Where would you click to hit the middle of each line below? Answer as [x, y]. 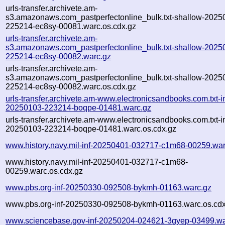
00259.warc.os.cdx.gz [44, 171]
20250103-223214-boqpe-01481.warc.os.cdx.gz [91, 129]
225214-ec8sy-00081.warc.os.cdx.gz [71, 26]
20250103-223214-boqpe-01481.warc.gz [79, 107]
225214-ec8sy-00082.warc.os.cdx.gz [71, 86]
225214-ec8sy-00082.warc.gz [59, 56]
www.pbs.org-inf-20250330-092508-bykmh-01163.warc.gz [109, 187]
